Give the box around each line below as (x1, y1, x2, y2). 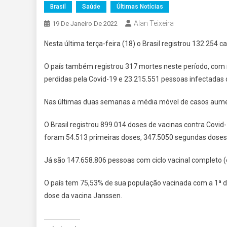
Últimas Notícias (117, 3, 163, 10)
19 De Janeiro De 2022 (52, 20, 118, 27)
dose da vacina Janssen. (44, 192, 122, 200)
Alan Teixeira (134, 19, 174, 27)
